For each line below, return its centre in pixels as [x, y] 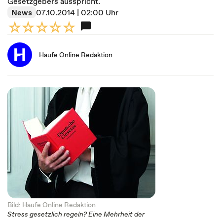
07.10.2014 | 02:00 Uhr [77, 12]
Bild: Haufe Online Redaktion [52, 205]
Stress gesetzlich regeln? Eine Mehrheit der [76, 214]
